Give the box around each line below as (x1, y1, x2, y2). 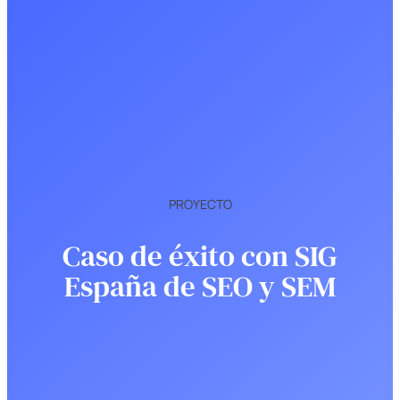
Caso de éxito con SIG (62, 235, 337, 276)
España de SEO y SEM (64, 265, 336, 306)
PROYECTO (168, 196, 232, 213)
